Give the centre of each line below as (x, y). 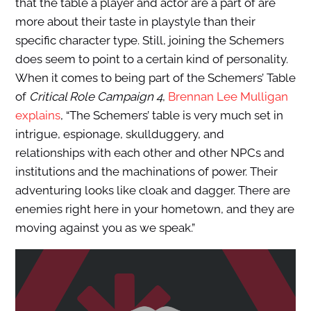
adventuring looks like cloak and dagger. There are (152, 190)
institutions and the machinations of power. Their (146, 171)
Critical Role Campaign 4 (95, 96)
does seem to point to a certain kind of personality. (151, 59)
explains (37, 115)
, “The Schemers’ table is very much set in (171, 115)
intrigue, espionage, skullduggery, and (119, 134)
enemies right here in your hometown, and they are (154, 209)
